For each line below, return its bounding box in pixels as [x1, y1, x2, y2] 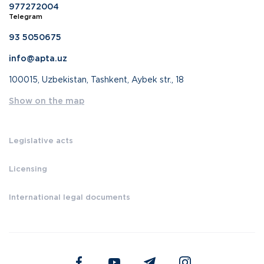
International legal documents [9, 194, 130, 201]
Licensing [9, 166, 47, 173]
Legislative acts [9, 138, 73, 144]
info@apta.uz [9, 55, 67, 62]
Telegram [9, 14, 42, 20]
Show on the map [9, 98, 84, 105]
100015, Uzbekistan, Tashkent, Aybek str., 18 [9, 77, 184, 84]
